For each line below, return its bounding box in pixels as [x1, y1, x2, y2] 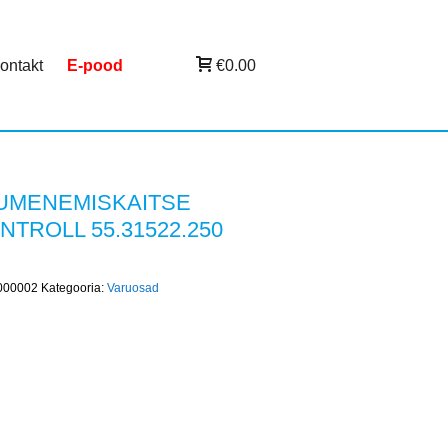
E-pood [67, 57, 123, 74]
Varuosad [106, 281, 159, 295]
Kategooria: [40, 281, 107, 295]
